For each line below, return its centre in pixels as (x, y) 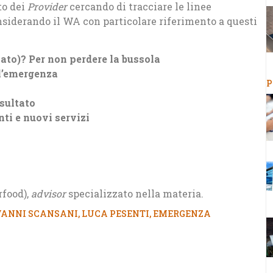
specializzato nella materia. (135, 193)
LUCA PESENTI (115, 214)
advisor (48, 193)
